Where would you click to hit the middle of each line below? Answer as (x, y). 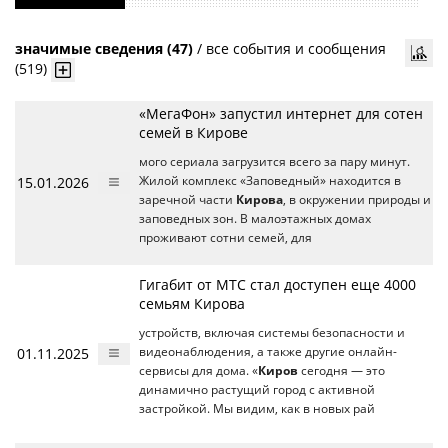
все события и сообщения (296, 48)
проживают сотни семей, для (225, 237)
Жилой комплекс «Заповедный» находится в (270, 180)
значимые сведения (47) (104, 48)
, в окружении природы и (357, 199)
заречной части (187, 199)
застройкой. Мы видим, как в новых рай (257, 408)
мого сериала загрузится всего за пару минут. (274, 161)
